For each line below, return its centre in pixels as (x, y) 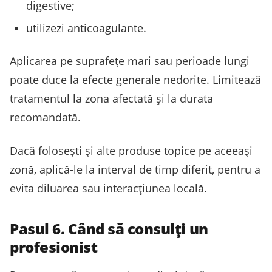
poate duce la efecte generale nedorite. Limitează (135, 79)
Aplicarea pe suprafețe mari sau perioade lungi (130, 60)
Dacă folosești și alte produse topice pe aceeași (131, 150)
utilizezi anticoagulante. (86, 28)
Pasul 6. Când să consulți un (109, 228)
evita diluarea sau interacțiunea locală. (108, 188)
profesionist (54, 246)
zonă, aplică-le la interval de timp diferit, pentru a (135, 169)
